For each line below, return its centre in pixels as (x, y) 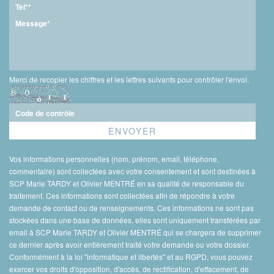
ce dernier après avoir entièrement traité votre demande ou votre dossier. (130, 245)
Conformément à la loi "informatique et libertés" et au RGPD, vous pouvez (131, 257)
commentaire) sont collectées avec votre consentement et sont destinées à (132, 171)
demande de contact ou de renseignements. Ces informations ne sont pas (131, 208)
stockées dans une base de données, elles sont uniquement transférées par (135, 220)
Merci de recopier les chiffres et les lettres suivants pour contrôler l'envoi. (129, 80)
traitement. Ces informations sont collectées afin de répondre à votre (122, 196)
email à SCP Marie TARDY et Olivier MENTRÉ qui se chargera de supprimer (135, 232)
